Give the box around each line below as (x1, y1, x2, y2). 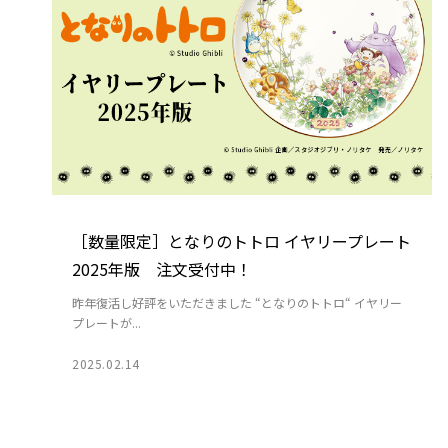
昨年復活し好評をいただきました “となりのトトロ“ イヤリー (72, 294, 402, 312)
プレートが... (72, 314, 141, 332)
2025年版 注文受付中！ (72, 257, 252, 282)
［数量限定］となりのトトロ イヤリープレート (72, 229, 411, 254)
